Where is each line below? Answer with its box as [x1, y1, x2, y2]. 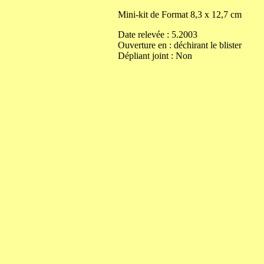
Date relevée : [118, 29, 171, 39]
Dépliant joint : [118, 51, 176, 61]
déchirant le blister [174, 40, 242, 50]
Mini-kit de [118, 9, 161, 19]
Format [161, 9, 190, 19]
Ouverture [118, 40, 158, 50]
